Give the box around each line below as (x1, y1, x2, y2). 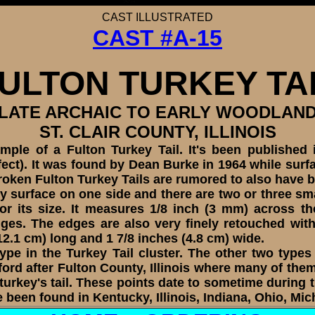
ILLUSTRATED (133, 11, 213, 23)
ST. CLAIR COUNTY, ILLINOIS (39, 122, 276, 141)
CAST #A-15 (93, 25, 222, 51)
